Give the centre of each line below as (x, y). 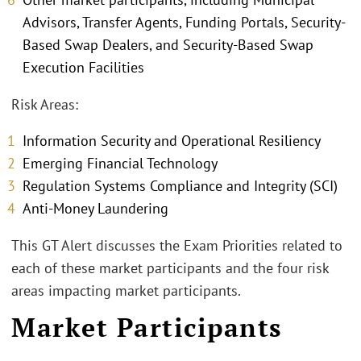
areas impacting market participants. (126, 290)
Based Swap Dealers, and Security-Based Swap (168, 45)
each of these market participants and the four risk (170, 268)
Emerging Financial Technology (120, 164)
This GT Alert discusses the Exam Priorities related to (177, 245)
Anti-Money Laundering (95, 209)
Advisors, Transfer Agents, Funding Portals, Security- (184, 23)
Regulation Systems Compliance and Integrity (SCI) (180, 186)
